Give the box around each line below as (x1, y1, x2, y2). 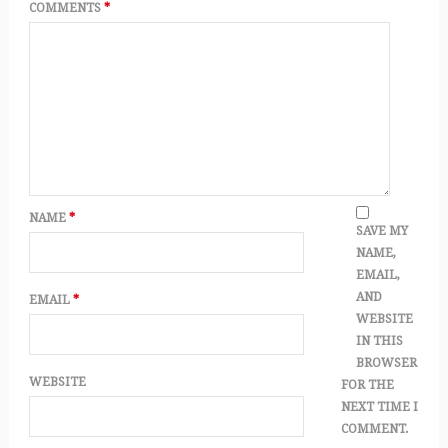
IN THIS (356, 334, 404, 348)
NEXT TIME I (341, 400, 419, 414)
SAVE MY (356, 224, 409, 238)
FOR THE (341, 378, 395, 392)
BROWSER (356, 356, 418, 370)
